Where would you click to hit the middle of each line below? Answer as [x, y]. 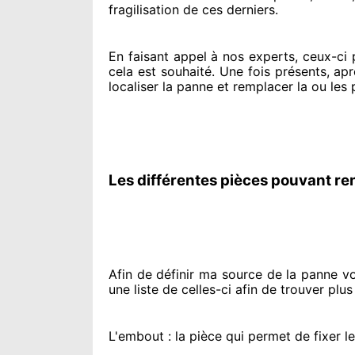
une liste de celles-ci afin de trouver [216, 289]
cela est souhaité [160, 71]
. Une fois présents [269, 71]
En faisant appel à [164, 56]
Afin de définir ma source [185, 274]
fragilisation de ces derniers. [193, 10]
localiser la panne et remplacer [201, 86]
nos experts [257, 56]
